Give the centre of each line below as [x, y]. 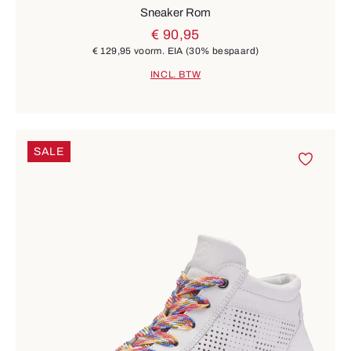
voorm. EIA [159, 51]
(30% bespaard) [223, 51]
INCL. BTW [175, 74]
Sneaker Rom [175, 13]
